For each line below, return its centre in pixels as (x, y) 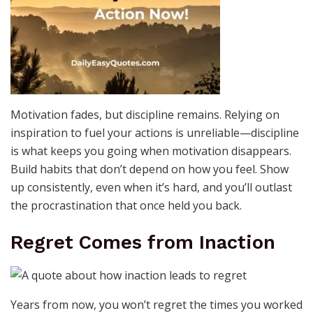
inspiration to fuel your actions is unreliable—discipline (155, 132)
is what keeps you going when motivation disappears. (151, 151)
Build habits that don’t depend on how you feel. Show (150, 169)
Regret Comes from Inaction (143, 243)
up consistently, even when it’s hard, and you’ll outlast (151, 187)
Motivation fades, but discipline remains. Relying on (145, 114)
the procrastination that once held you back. (126, 205)
